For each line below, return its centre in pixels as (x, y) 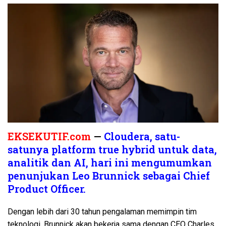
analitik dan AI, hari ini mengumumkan (110, 162)
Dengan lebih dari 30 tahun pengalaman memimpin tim (102, 211)
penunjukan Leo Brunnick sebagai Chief (109, 175)
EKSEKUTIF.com (49, 136)
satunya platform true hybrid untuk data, (112, 149)
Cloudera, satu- (142, 136)
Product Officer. (47, 188)
